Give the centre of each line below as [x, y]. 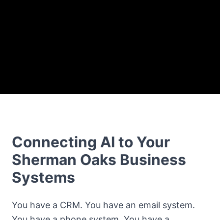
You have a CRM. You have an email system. [103, 205]
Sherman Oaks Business [99, 160]
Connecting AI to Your [91, 142]
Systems [43, 178]
